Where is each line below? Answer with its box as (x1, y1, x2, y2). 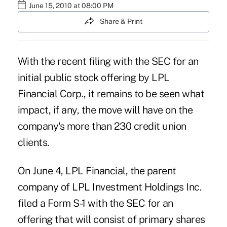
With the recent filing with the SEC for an (17, 55, 199, 67)
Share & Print (100, 17, 142, 26)
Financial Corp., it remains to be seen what (17, 87, 205, 100)
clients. (17, 136, 49, 148)
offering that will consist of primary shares (17, 213, 205, 225)
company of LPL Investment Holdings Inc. (17, 180, 202, 193)
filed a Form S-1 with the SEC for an (17, 197, 173, 209)
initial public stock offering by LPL (17, 71, 170, 84)
